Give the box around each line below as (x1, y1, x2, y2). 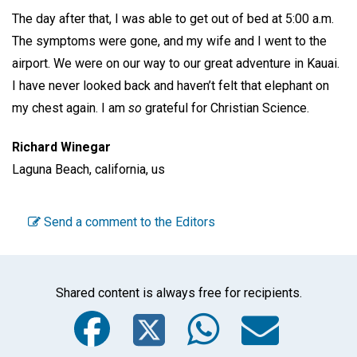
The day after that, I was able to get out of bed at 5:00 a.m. (12, 11, 334, 27)
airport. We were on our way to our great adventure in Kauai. (12, 56, 339, 72)
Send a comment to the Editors (41, 214, 215, 229)
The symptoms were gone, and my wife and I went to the (12, 33, 327, 49)
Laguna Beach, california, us (12, 161, 165, 177)
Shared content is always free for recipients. (55, 284, 302, 300)
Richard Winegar (12, 139, 111, 155)
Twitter (163, 287, 280, 331)
